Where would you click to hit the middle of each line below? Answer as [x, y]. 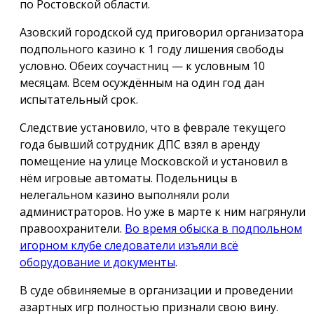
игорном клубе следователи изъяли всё [129, 246]
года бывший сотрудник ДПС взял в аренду [140, 145]
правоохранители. [72, 229]
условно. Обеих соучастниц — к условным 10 [142, 66]
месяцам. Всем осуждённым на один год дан [142, 83]
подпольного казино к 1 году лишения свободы [152, 49]
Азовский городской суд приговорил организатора [162, 33]
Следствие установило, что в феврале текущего [153, 128]
